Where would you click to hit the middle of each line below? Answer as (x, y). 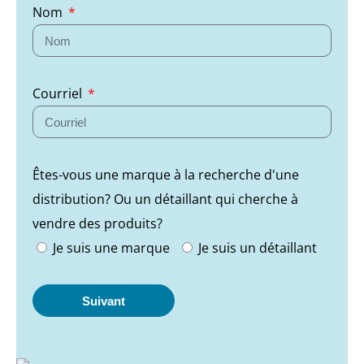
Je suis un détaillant (258, 248)
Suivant (104, 301)
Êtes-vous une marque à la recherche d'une (166, 175)
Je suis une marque (111, 248)
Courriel (59, 93)
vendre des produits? (97, 223)
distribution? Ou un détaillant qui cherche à (165, 199)
